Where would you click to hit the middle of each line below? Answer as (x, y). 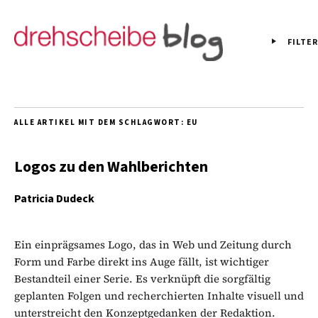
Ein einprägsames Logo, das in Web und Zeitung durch (153, 244)
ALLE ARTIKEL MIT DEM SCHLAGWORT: (100, 122)
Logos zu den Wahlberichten (111, 166)
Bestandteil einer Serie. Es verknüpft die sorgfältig (142, 278)
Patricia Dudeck (54, 198)
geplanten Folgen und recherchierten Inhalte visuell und (159, 295)
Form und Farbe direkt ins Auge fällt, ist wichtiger (142, 261)
